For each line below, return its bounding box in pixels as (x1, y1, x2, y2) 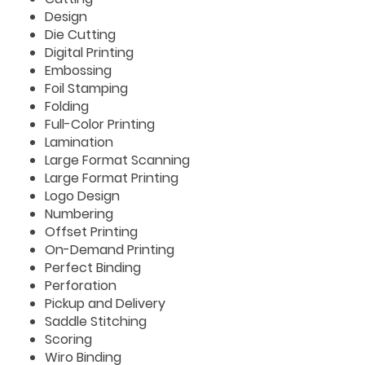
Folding (45, 97, 89, 116)
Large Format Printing (45, 169, 178, 187)
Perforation (45, 276, 117, 295)
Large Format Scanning (45, 151, 190, 169)
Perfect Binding (45, 258, 141, 277)
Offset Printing (45, 222, 138, 241)
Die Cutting (45, 25, 116, 44)
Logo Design (45, 187, 120, 205)
